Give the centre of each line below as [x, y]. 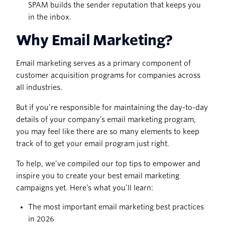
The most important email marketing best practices [116, 207]
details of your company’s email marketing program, [106, 120]
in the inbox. [50, 17]
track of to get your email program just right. [93, 144]
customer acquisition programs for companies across [108, 76]
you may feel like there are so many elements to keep [108, 132]
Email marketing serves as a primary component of [103, 64]
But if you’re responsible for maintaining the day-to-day [112, 108]
